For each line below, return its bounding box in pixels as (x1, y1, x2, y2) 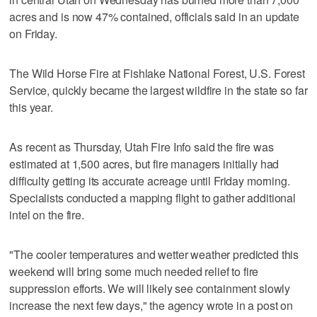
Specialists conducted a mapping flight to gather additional (9, 189, 296, 206)
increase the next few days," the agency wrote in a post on (9, 296, 294, 313)
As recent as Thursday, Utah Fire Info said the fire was (9, 138, 274, 155)
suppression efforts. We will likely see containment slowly (9, 279, 291, 296)
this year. (9, 98, 53, 115)
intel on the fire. (9, 206, 84, 223)
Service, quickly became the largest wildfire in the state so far (9, 81, 308, 98)
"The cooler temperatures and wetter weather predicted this (9, 246, 299, 263)
